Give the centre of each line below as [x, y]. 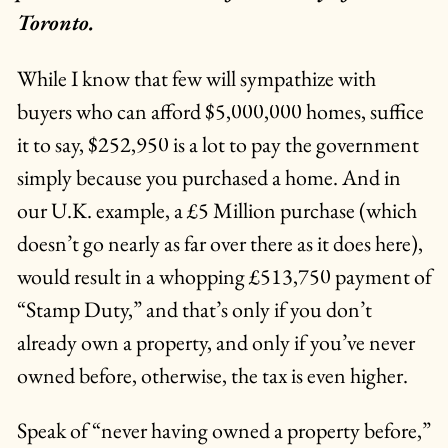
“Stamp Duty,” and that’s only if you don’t [194, 310]
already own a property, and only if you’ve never [215, 343]
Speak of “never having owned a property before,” [223, 431]
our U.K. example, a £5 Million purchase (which [216, 211]
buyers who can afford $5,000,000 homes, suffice [220, 112]
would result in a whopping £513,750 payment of [224, 277]
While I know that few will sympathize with [196, 79]
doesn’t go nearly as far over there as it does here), [219, 244]
